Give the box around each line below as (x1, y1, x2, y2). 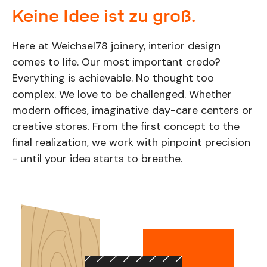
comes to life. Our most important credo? (11, 55, 221, 70)
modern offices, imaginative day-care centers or (11, 103, 253, 118)
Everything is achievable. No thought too (11, 71, 214, 86)
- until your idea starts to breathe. (11, 151, 182, 166)
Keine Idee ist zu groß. (11, 6, 195, 27)
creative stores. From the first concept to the (11, 119, 240, 134)
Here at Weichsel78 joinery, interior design (11, 39, 221, 54)
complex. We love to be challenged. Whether (11, 87, 232, 102)
